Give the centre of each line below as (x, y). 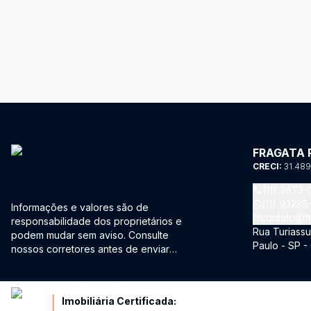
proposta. (33, 263)
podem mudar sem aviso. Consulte (90, 235)
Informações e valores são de (80, 207)
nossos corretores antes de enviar (90, 249)
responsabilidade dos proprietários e (96, 221)
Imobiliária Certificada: (119, 301)
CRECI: (268, 166)
